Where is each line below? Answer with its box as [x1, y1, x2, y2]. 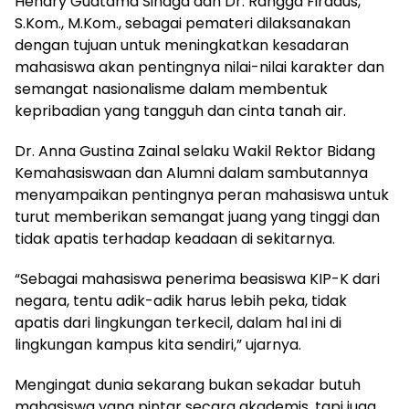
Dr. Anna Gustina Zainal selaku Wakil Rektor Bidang [15, 141, 375, 163]
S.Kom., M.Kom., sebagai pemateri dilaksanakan [15, 13, 351, 35]
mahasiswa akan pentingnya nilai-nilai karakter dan [15, 57, 384, 79]
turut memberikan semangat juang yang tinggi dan [15, 206, 380, 228]
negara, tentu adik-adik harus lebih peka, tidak [15, 290, 347, 312]
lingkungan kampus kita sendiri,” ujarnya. [15, 334, 301, 356]
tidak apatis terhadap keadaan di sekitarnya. [15, 228, 335, 250]
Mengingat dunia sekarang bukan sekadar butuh [15, 374, 361, 396]
